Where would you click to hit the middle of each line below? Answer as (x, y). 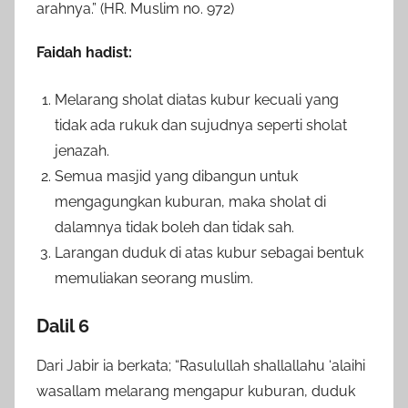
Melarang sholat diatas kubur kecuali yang (197, 99)
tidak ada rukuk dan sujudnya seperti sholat (201, 125)
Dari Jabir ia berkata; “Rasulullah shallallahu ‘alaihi (201, 365)
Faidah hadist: (84, 52)
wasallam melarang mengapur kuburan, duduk (196, 391)
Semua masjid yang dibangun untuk (176, 176)
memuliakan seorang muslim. (154, 278)
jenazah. (82, 150)
